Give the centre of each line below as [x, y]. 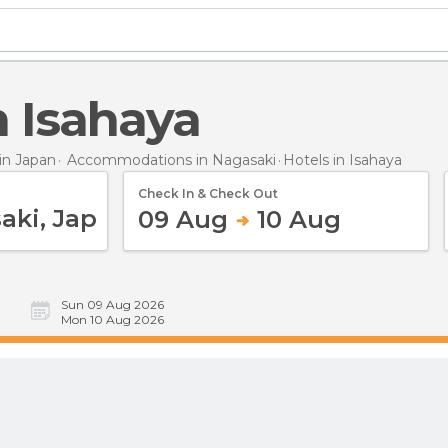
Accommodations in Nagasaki [171, 159]
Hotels [308, 159]
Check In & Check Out [208, 193]
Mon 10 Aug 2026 [112, 319]
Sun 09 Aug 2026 [112, 304]
